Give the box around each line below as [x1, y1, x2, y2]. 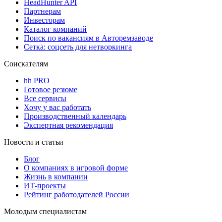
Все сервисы [24, 94, 66, 103]
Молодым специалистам [4, 207, 87, 216]
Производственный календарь [24, 111, 126, 120]
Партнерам [24, 6, 61, 15]
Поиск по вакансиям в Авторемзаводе [24, 33, 153, 42]
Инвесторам [24, 15, 65, 24]
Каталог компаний [24, 24, 87, 33]
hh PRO [24, 76, 50, 85]
